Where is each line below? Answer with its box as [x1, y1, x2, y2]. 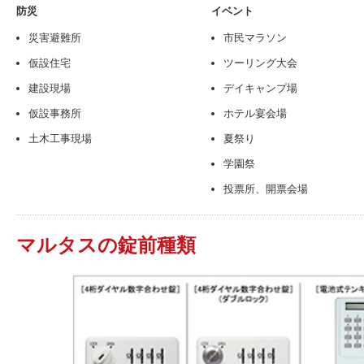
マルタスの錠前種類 [16, 234, 196, 256]
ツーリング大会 [223, 57, 297, 69]
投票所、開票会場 [223, 183, 308, 195]
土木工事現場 [28, 132, 92, 145]
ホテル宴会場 [223, 107, 287, 119]
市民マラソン [223, 32, 287, 44]
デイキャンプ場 [223, 82, 297, 94]
